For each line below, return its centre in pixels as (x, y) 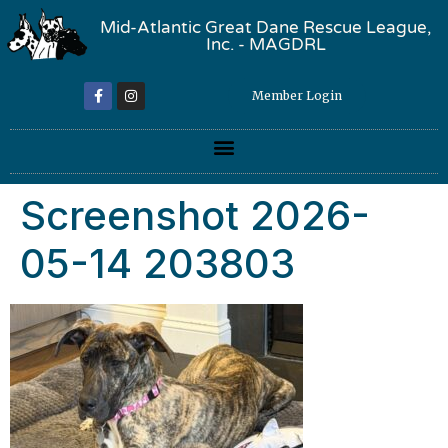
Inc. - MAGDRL (265, 45)
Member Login (297, 95)
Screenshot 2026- (195, 215)
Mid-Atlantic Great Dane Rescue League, (266, 28)
